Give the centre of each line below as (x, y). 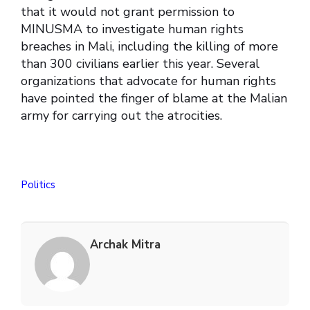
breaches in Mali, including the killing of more (149, 47)
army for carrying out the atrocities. (121, 116)
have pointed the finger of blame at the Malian (154, 99)
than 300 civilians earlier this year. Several (140, 64)
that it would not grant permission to (128, 12)
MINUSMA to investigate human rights (132, 29)
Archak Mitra (125, 245)
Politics (38, 185)
